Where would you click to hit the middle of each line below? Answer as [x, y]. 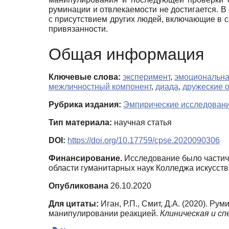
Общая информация [126, 54]
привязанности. [78, 29]
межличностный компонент [100, 87]
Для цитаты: [74, 204]
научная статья [142, 123]
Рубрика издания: [85, 105]
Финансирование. [85, 158]
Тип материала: [80, 123]
